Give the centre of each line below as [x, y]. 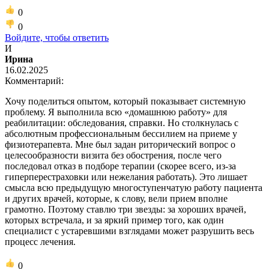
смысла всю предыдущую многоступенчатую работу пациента [134, 187]
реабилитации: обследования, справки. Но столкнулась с [122, 122]
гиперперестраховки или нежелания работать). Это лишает [126, 177]
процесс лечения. [40, 241]
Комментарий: [34, 80]
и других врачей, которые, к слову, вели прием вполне [116, 198]
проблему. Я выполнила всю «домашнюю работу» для [116, 112]
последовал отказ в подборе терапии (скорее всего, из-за [120, 166]
